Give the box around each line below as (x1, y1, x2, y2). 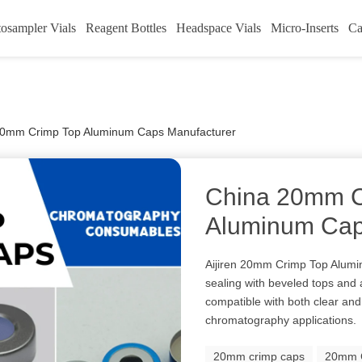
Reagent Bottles (85, 21, 166, 35)
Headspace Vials (175, 21, 261, 35)
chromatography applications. (205, 314, 357, 326)
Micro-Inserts (270, 21, 339, 35)
